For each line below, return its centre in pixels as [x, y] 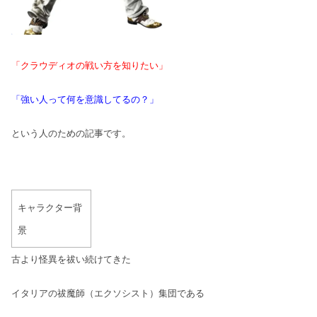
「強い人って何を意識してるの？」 [85, 99]
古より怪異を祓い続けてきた [71, 259]
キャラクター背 [50, 207]
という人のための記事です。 [71, 133]
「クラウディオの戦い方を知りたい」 [90, 65]
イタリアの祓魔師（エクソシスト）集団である [108, 293]
